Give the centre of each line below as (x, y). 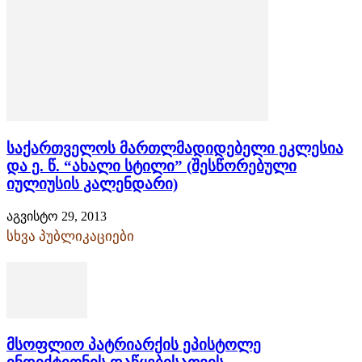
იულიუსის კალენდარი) (92, 183)
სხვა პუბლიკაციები (70, 236)
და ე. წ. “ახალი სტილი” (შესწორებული (152, 166)
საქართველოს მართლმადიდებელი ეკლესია (175, 148)
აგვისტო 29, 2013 (57, 216)
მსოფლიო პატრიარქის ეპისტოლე (134, 345)
